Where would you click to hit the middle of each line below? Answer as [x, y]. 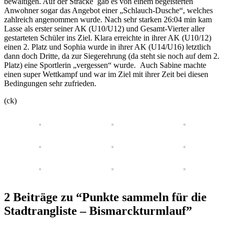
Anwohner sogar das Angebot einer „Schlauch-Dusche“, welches [108, 10]
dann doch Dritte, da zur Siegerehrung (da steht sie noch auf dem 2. [112, 56]
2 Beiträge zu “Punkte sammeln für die [105, 197]
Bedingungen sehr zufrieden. [50, 83]
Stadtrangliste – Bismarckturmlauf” [98, 211]
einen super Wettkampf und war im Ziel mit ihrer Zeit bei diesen [106, 74]
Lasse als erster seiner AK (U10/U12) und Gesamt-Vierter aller [104, 28]
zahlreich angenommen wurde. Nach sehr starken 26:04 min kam [108, 19]
